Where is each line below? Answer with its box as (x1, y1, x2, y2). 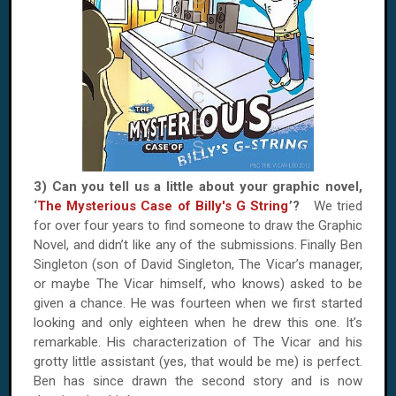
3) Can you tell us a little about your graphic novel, (34, 179, 362, 194)
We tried (313, 198, 363, 214)
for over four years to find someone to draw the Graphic (34, 217, 362, 233)
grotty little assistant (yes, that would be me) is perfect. (34, 354, 362, 369)
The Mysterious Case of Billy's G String (37, 198, 289, 214)
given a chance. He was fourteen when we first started (34, 295, 362, 311)
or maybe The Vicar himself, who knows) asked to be (34, 276, 362, 292)
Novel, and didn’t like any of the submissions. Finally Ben (34, 237, 362, 253)
